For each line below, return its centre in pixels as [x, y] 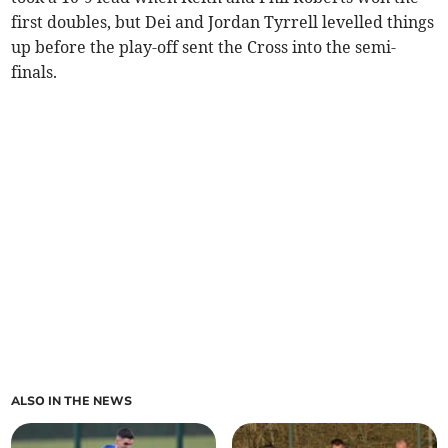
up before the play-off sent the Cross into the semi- [204, 47]
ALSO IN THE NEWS [72, 401]
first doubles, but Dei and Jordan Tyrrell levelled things [223, 22]
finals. [34, 72]
